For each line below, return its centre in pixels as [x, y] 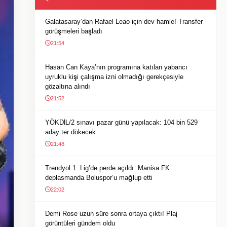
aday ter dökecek [70, 132]
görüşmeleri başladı [74, 31]
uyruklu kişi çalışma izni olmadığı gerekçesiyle [114, 77]
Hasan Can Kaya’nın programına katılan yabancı [116, 67]
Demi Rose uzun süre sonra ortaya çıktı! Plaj [111, 214]
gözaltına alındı [68, 86]
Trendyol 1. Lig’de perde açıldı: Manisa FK [107, 168]
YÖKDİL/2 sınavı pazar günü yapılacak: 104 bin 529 [121, 122]
